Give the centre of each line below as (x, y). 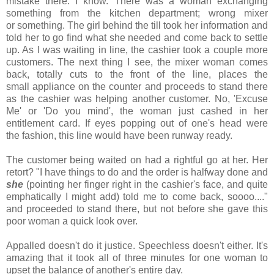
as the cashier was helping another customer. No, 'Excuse (137, 99)
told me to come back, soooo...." (196, 197)
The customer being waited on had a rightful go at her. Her (137, 160)
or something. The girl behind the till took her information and (137, 26)
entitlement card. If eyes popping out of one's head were (137, 124)
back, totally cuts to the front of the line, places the (137, 75)
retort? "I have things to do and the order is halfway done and (137, 172)
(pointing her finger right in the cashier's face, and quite (147, 185)
